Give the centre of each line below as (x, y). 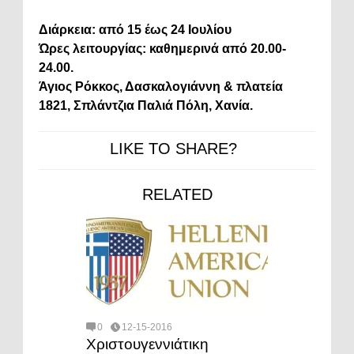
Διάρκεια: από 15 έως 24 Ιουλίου (137, 29)
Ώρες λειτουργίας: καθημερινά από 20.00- (162, 48)
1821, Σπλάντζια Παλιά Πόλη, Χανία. (146, 105)
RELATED (177, 194)
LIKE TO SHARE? (173, 148)
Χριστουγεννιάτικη (147, 344)
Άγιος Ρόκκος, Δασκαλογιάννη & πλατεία (161, 86)
